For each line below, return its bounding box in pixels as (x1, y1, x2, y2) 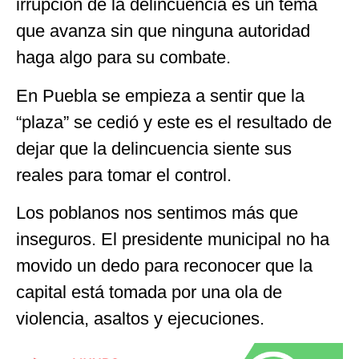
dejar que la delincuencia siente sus (16, 138, 292, 159)
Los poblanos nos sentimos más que (16, 202, 298, 223)
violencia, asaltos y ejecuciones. (16, 308, 264, 329)
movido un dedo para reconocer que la (16, 255, 313, 276)
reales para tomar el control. (16, 164, 232, 185)
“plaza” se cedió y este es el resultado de (16, 111, 332, 132)
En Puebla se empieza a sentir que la (16, 85, 305, 106)
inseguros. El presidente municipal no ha (16, 228, 329, 249)
